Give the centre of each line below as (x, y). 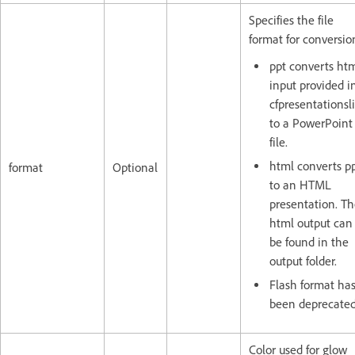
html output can (311, 223)
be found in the (309, 242)
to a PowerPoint (311, 123)
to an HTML (300, 185)
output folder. (303, 261)
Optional (135, 167)
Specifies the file (291, 20)
